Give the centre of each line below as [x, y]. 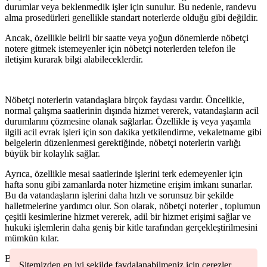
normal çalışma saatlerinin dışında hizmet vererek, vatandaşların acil [132, 111]
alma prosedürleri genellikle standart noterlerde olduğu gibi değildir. [131, 18]
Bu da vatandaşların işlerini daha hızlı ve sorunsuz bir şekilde [119, 195]
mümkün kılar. [32, 238]
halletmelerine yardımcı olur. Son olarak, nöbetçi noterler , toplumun [133, 206]
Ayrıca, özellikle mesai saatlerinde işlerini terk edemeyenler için [124, 174]
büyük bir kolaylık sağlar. [52, 154]
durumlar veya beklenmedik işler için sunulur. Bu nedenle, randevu [131, 7]
